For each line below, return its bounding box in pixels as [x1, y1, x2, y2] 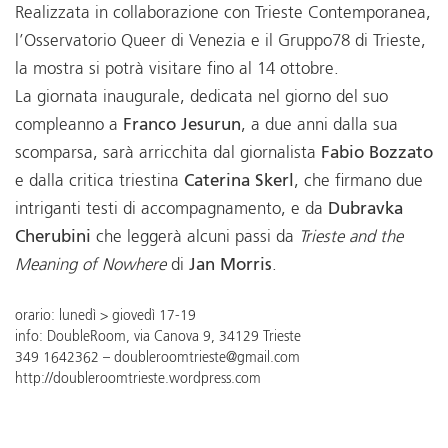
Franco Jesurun [123, 117, 241, 135]
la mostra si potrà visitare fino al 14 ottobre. [15, 61, 339, 79]
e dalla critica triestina [15, 173, 179, 191]
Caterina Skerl [179, 173, 294, 191]
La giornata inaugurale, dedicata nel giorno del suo [15, 89, 388, 107]
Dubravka [328, 201, 403, 219]
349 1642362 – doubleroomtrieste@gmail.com [15, 350, 300, 365]
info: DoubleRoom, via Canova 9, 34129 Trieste [15, 329, 301, 344]
